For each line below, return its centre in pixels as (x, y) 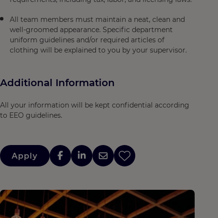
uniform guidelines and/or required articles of (87, 40)
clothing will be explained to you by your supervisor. (99, 50)
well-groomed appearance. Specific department (91, 30)
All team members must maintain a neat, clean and (97, 19)
